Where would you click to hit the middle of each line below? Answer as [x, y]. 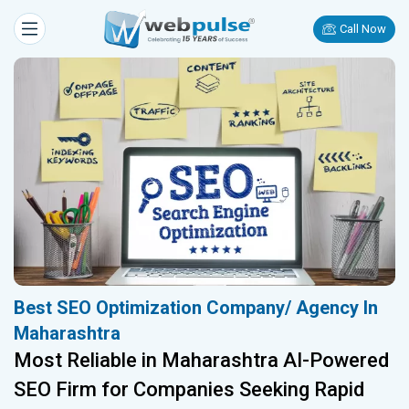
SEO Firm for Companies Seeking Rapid [189, 390]
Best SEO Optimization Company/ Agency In [196, 308]
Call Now [363, 29]
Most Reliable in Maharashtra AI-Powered [201, 361]
